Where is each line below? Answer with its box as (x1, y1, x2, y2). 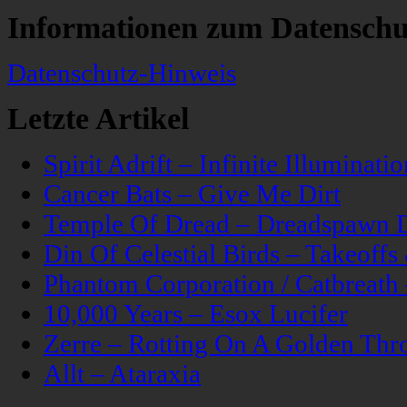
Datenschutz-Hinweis (7, 58, 236, 88)
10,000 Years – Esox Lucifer (44, 299, 348, 329)
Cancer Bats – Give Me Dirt (44, 179, 341, 209)
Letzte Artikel (7, 101, 189, 136)
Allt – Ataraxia (44, 359, 201, 389)
